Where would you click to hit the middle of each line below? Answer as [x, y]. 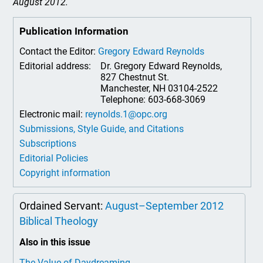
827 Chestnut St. [135, 77]
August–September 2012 [165, 206]
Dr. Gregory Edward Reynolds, [161, 66]
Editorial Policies [54, 158]
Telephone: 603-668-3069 [153, 100]
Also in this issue [55, 242]
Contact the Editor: [59, 51]
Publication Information [74, 31]
